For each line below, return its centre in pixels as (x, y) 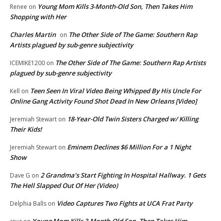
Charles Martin (33, 34)
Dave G (20, 175)
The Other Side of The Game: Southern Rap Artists (130, 62)
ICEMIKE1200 (27, 63)
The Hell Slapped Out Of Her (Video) (64, 185)
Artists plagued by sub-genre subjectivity (72, 45)
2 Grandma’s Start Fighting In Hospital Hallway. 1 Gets (123, 175)
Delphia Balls (28, 203)
